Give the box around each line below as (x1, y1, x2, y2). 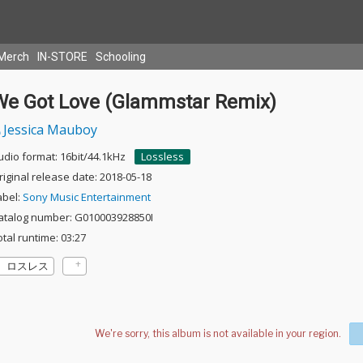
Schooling (96, 50, 146, 63)
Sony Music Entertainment (22, 190, 151, 204)
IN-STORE (37, 50, 88, 63)
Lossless (140, 149, 184, 164)
